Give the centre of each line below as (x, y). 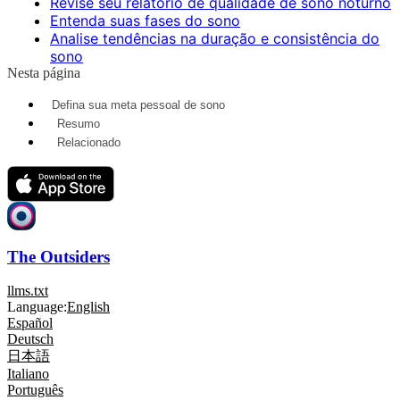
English (88, 307)
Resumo (79, 123)
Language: (37, 307)
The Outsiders (58, 256)
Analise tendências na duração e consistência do (215, 38)
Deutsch (30, 339)
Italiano (28, 374)
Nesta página (44, 72)
